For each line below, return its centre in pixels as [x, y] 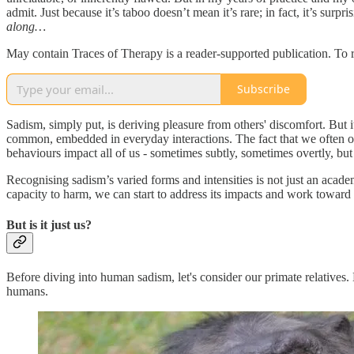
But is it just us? [49, 224]
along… [26, 26]
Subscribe [264, 89]
